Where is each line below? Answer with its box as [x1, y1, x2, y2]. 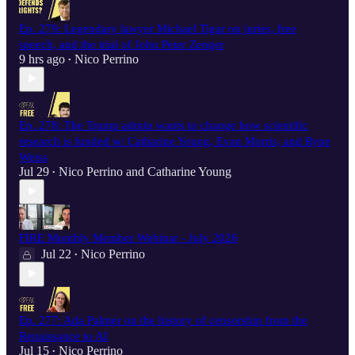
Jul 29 [19, 164, 49, 178]
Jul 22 [41, 246, 71, 261]
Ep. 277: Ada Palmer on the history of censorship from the [19, 313, 307, 326]
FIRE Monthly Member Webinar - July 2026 [19, 231, 238, 244]
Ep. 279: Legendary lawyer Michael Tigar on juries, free [19, 21, 296, 35]
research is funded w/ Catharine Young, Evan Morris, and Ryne [19, 134, 330, 147]
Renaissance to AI [19, 329, 108, 342]
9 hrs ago [19, 52, 65, 66]
